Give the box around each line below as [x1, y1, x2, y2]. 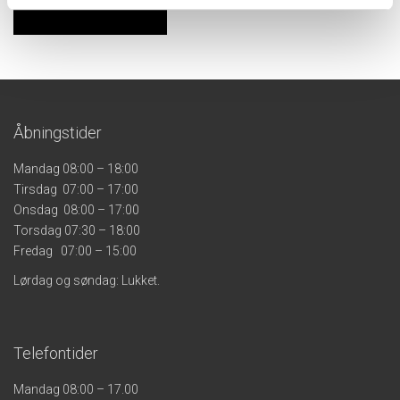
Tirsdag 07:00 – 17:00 [13, 181, 138, 196]
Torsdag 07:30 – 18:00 [13, 222, 140, 237]
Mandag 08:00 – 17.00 [13, 381, 138, 396]
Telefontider [13, 343, 98, 362]
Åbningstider [13, 122, 102, 142]
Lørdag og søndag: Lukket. [13, 272, 160, 287]
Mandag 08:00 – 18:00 [13, 161, 138, 176]
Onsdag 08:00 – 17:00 [13, 202, 139, 217]
